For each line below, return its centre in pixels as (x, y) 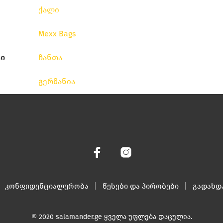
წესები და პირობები (141, 186)
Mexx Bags (57, 34)
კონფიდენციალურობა (47, 186)
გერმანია (57, 81)
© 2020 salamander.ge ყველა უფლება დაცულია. (111, 217)
